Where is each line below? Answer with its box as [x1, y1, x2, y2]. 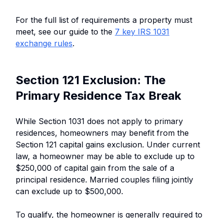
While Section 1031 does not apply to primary [16, 116, 183, 126]
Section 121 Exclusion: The [16, 73, 165, 87]
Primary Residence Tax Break [16, 88, 181, 103]
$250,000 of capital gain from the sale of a [16, 163, 174, 173]
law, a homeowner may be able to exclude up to [16, 151, 195, 161]
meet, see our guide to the [16, 26, 115, 36]
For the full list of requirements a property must [16, 15, 192, 25]
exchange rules [16, 38, 73, 48]
